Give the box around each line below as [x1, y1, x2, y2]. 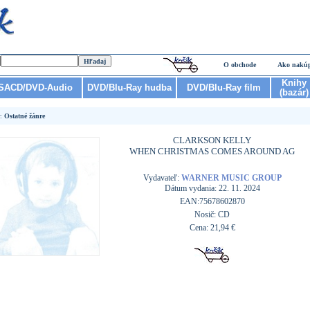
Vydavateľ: [143, 173, 181, 183]
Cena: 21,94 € [189, 223, 235, 232]
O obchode [223, 61, 256, 69]
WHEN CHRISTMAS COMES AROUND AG [129, 146, 295, 156]
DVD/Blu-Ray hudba [87, 82, 172, 93]
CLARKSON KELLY [173, 135, 251, 145]
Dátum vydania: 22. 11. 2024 [164, 183, 260, 193]
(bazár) [280, 87, 309, 98]
